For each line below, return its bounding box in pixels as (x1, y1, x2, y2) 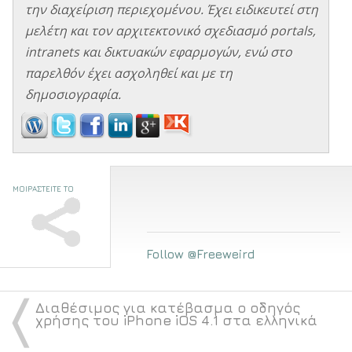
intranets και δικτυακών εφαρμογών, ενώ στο (25, 42, 292, 60)
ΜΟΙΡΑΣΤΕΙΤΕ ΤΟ (13, 184, 74, 193)
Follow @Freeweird (145, 246, 255, 261)
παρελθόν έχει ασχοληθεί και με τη (25, 64, 233, 82)
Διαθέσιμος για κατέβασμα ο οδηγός (35, 299, 300, 317)
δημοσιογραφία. (25, 85, 121, 103)
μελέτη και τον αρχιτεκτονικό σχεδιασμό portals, (25, 21, 316, 39)
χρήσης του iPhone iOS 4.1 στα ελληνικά (35, 312, 317, 329)
